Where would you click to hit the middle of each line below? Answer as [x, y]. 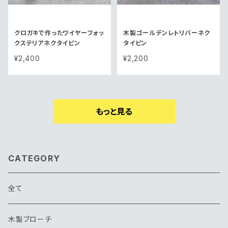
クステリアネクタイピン [47, 43]
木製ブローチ [30, 219]
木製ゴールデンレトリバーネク [167, 33]
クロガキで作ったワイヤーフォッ [59, 33]
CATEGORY [34, 158]
